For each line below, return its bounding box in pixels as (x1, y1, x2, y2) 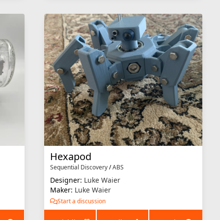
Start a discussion (57, 196, 106, 205)
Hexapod (50, 149, 91, 163)
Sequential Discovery (50, 163, 108, 171)
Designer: (50, 175, 84, 185)
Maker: (50, 185, 75, 194)
